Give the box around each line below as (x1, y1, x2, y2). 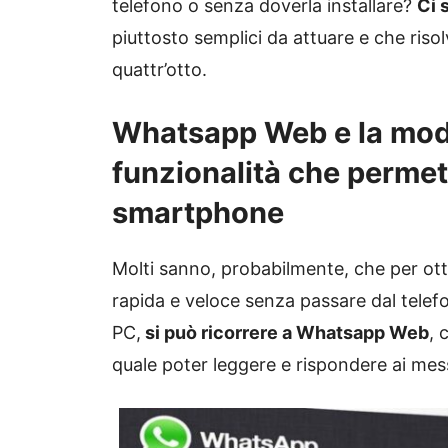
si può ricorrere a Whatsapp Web (141, 322, 429, 344)
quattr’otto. (112, 59, 207, 81)
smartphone (112, 195, 284, 231)
